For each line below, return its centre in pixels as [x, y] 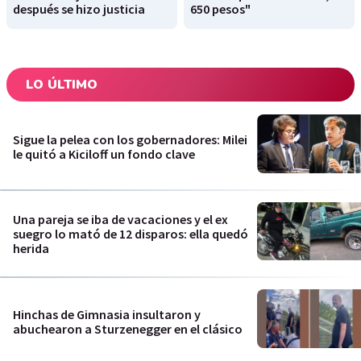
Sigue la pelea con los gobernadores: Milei [130, 139]
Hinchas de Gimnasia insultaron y [107, 314]
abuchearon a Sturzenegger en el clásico [128, 328]
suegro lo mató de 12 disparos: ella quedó [131, 234]
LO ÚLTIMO [62, 85]
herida [31, 249]
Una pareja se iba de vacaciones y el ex [120, 220]
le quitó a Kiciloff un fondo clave [104, 154]
